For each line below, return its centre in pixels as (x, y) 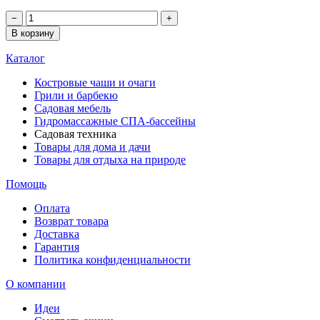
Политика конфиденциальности (112, 260)
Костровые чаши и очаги (95, 83)
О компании (36, 284)
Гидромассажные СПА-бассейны (115, 121)
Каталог (25, 59)
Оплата (52, 209)
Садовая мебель (72, 109)
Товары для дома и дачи (92, 147)
